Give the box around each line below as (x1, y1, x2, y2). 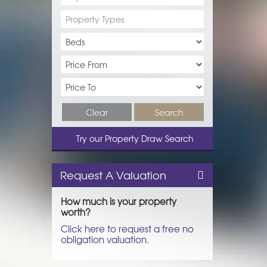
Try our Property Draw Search (71, 132, 194, 144)
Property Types (66, 13, 125, 25)
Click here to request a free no (61, 221, 194, 235)
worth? (61, 204, 91, 219)
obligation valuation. (61, 232, 149, 246)
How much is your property (61, 194, 176, 208)
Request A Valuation (60, 166, 166, 183)
